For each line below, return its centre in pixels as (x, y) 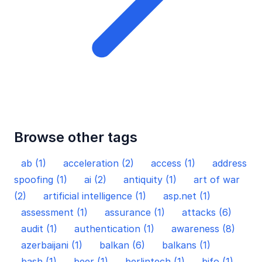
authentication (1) (116, 229)
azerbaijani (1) (53, 245)
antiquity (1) (151, 180)
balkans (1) (186, 245)
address (230, 163)
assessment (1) (56, 212)
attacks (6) (207, 212)
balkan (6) (124, 245)
